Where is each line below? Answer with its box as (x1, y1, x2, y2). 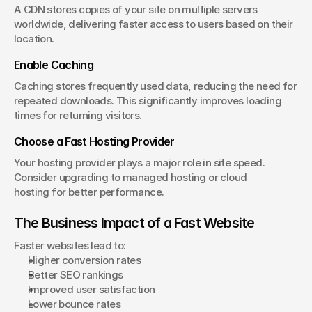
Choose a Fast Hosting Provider (14, 134, 175, 148)
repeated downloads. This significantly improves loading (14, 94, 281, 107)
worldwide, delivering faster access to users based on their (14, 17, 293, 31)
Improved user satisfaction (28, 283, 155, 296)
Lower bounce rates (28, 297, 121, 311)
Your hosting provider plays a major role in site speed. (14, 156, 265, 169)
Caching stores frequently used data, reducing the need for (14, 79, 297, 93)
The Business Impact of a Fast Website (14, 214, 255, 231)
